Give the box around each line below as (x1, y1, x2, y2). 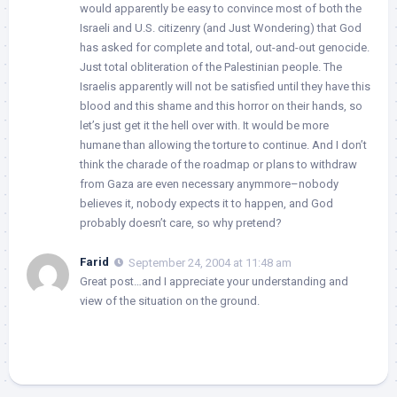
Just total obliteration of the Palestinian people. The (80, 59, 342, 74)
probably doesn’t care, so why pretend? (80, 215, 282, 230)
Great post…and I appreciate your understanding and (80, 274, 348, 288)
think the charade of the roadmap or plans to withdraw (80, 157, 357, 171)
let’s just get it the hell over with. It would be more (80, 118, 329, 132)
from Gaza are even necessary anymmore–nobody (80, 176, 339, 191)
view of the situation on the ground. (80, 293, 260, 307)
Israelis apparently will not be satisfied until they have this (80, 79, 370, 93)
